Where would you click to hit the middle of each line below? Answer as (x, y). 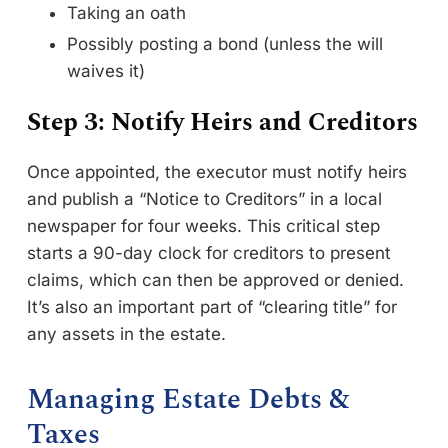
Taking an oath (126, 13)
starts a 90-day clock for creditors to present (209, 253)
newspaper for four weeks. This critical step (203, 226)
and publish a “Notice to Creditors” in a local (204, 199)
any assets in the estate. (129, 334)
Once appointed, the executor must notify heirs (217, 172)
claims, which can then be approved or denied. (215, 280)
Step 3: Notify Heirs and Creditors (222, 123)
